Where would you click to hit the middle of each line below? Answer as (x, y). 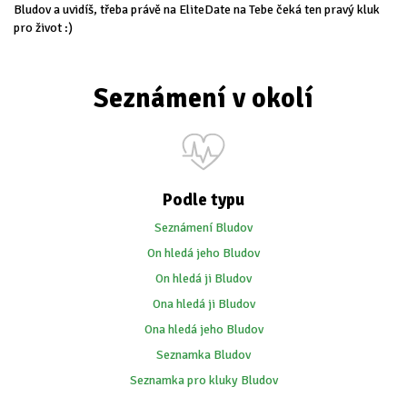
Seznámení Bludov (203, 228)
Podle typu (203, 200)
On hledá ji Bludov (203, 279)
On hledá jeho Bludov (203, 253)
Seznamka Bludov (203, 355)
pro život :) (43, 28)
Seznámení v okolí (203, 99)
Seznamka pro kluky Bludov (203, 381)
